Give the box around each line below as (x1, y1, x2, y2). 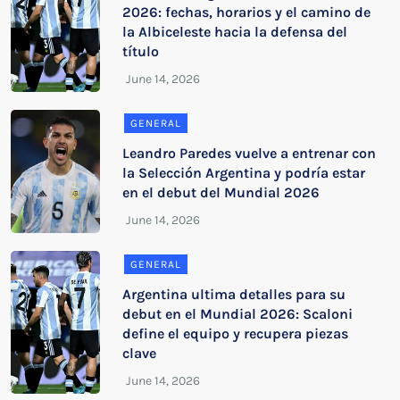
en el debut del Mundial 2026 (122, 183, 321, 201)
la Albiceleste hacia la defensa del (122, 22, 348, 40)
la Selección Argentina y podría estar (122, 163, 366, 181)
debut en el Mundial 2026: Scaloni (122, 304, 354, 322)
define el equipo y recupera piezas (122, 324, 349, 342)
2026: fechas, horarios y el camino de (122, 3, 371, 21)
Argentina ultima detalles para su (122, 285, 346, 303)
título (122, 42, 160, 60)
